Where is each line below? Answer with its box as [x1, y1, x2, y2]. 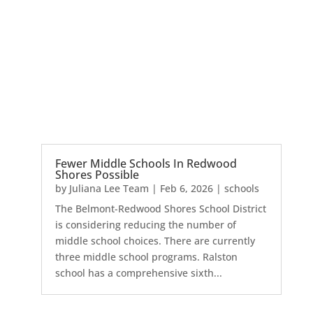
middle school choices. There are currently [54, 234, 255, 248]
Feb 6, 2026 [159, 182, 213, 196]
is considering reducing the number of [54, 218, 236, 232]
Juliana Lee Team [68, 182, 149, 196]
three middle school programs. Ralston [54, 250, 238, 264]
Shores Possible [54, 167, 139, 183]
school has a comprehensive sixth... [54, 266, 222, 280]
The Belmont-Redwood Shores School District [54, 202, 266, 216]
